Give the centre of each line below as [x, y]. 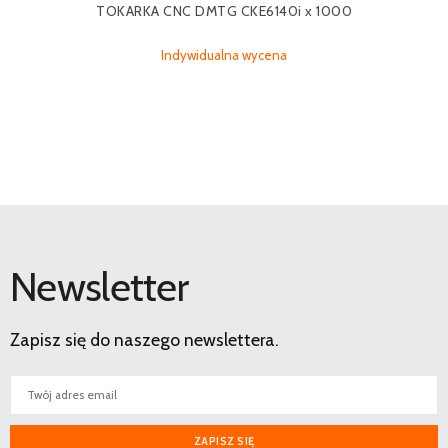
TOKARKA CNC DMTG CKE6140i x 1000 [224, 11]
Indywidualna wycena [224, 55]
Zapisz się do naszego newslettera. [144, 339]
